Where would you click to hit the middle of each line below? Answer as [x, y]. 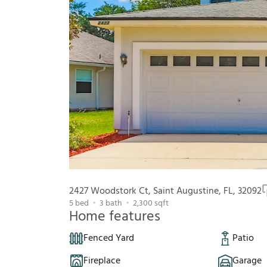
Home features [115, 217]
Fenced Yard [109, 239]
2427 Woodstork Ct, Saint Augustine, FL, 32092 [165, 192]
